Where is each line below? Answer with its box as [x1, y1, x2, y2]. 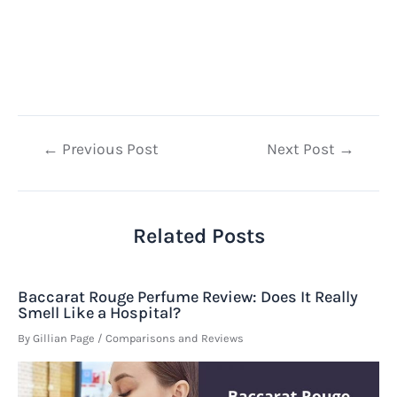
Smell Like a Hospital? [18, 303, 181, 323]
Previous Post [58, 139, 160, 158]
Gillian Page [33, 331, 97, 345]
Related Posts [132, 223, 265, 249]
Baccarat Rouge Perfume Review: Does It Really [18, 287, 358, 307]
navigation [17, 162, 88, 180]
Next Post [266, 139, 339, 158]
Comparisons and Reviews [105, 331, 244, 345]
